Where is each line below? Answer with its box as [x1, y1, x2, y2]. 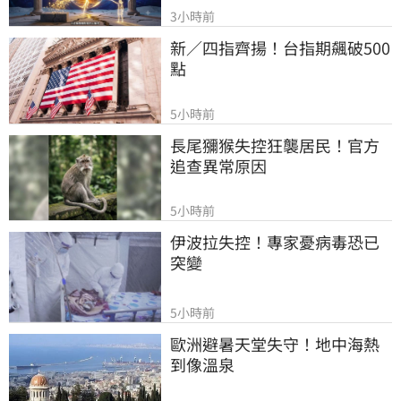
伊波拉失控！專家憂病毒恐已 [170, 230, 380, 254]
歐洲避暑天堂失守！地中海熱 [170, 332, 380, 356]
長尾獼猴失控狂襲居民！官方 [170, 132, 380, 157]
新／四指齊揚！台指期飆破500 [170, 35, 390, 59]
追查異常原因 [170, 153, 267, 177]
